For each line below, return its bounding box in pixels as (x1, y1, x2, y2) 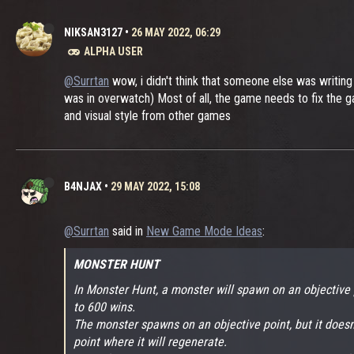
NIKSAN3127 (64, 26, 122, 39)
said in (109, 224, 146, 239)
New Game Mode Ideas (146, 224, 262, 239)
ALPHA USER (84, 45, 143, 58)
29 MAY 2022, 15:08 (111, 180, 200, 193)
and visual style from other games (64, 108, 231, 123)
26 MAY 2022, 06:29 (131, 26, 220, 39)
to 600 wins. (73, 299, 135, 314)
